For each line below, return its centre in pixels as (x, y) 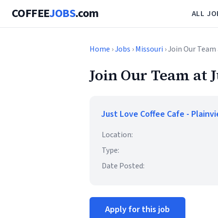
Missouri (149, 49)
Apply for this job (137, 209)
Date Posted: (123, 166)
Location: (117, 135)
